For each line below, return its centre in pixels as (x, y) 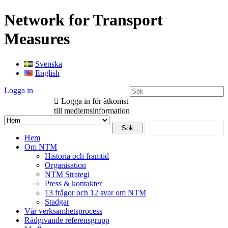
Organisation (65, 165)
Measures (37, 39)
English (47, 73)
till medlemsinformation (92, 110)
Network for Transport (83, 20)
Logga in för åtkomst (94, 101)
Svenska (48, 64)
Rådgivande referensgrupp (67, 220)
